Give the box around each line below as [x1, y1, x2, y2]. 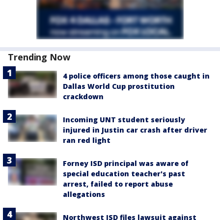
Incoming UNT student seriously [63, 115, 185, 124]
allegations [63, 190, 105, 199]
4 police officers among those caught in [63, 71, 210, 81]
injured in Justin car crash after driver [63, 125, 207, 135]
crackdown [63, 92, 104, 101]
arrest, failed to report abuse [63, 179, 173, 189]
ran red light [63, 136, 110, 145]
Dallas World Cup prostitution [63, 82, 175, 91]
